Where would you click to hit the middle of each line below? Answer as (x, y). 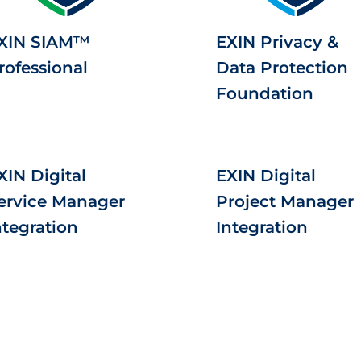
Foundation (265, 93)
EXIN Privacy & (277, 42)
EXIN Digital (266, 176)
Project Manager (285, 201)
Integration (262, 227)
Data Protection (282, 68)
